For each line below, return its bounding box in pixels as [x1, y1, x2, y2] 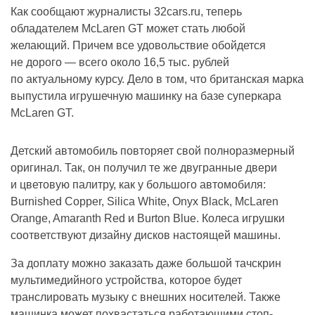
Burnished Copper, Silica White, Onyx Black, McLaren [11, 195, 278, 208]
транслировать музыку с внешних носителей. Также [11, 291, 281, 304]
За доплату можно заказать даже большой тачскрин [11, 257, 281, 270]
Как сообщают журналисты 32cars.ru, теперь [11, 6, 242, 18]
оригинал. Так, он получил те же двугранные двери [11, 162, 277, 174]
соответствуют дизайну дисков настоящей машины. [11, 229, 281, 242]
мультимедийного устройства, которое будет [11, 274, 242, 287]
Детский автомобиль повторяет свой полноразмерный [11, 145, 295, 157]
